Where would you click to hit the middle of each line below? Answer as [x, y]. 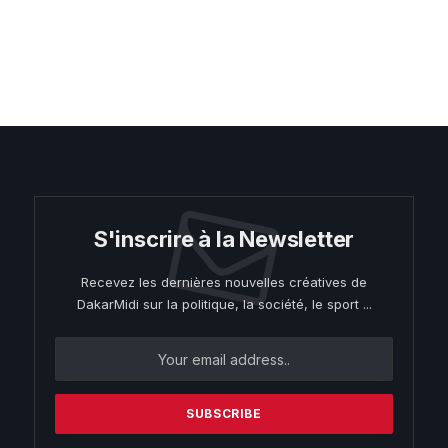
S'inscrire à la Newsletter [224, 239]
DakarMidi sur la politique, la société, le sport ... [224, 304]
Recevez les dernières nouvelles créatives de [224, 282]
